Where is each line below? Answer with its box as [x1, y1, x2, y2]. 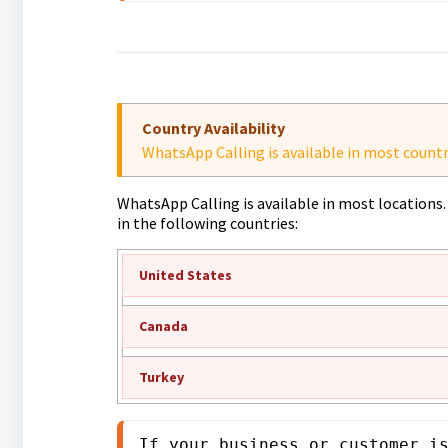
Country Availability [141, 118, 285, 138]
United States [138, 266, 232, 284]
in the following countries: [116, 213, 298, 233]
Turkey [138, 368, 184, 386]
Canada [138, 317, 188, 335]
